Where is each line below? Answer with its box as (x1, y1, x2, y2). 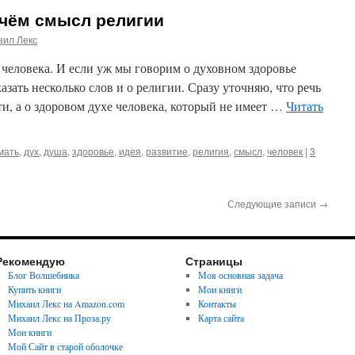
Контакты (197, 297, 236, 310)
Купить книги (7, 283, 61, 296)
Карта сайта (197, 311, 244, 324)
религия (193, 144, 229, 158)
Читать (286, 97, 323, 114)
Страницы (185, 253, 242, 269)
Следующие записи (227, 197, 319, 210)
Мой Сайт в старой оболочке (7, 340, 123, 353)
